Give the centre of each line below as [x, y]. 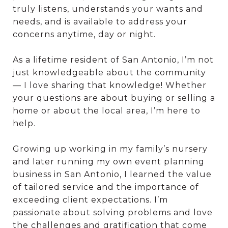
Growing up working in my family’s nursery [110, 149]
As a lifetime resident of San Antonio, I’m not [113, 60]
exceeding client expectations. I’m [90, 199]
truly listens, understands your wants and [108, 9]
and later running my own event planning [109, 161]
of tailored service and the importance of [106, 187]
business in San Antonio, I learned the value [112, 174]
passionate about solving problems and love [113, 212]
